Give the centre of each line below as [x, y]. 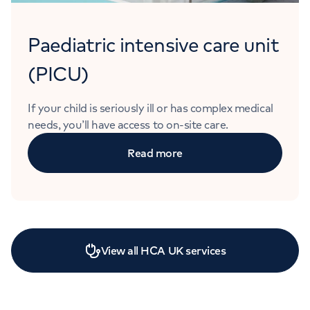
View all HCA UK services [163, 250]
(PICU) [58, 73]
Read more [155, 153]
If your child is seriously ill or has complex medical [151, 108]
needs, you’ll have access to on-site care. [129, 124]
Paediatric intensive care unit [153, 44]
